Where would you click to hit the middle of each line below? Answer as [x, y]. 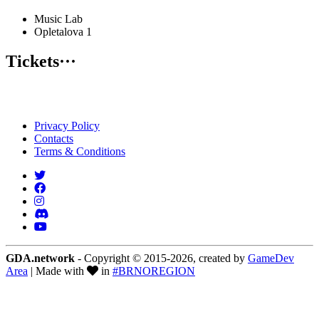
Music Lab [58, 19]
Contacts [54, 139]
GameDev [271, 258]
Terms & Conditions [80, 152]
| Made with [57, 271]
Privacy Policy [67, 126]
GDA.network [40, 258]
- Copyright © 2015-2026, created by [161, 258]
